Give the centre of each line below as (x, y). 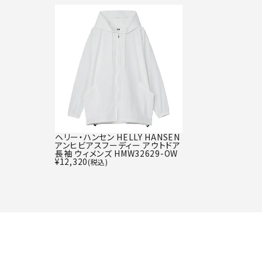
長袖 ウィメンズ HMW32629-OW (116, 153)
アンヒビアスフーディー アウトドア (118, 145)
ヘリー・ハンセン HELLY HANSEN (118, 137)
